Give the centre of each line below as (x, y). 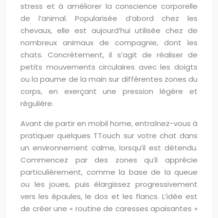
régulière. (37, 103)
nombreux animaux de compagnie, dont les (109, 43)
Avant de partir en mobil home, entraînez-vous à (109, 123)
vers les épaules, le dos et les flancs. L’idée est (109, 196)
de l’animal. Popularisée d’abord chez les (109, 18)
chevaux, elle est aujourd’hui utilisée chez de (109, 30)
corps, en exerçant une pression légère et (109, 91)
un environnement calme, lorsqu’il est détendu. (109, 148)
